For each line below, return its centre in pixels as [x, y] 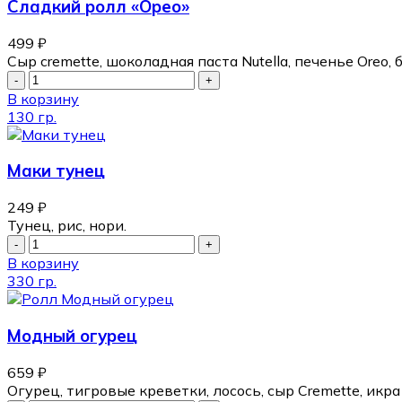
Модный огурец [72, 335]
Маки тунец [56, 171]
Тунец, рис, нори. [67, 226]
